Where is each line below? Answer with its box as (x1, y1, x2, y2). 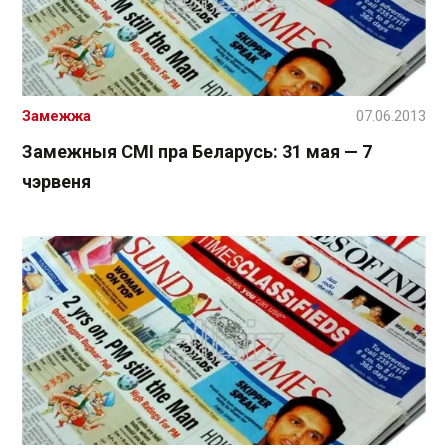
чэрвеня (22, 171, 91, 193)
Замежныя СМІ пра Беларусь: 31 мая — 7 (22, 141, 372, 163)
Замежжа (22, 107, 91, 126)
